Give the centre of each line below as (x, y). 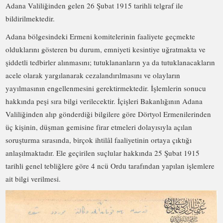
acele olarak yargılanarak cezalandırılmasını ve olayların (93, 75)
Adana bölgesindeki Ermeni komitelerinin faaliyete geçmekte (101, 37)
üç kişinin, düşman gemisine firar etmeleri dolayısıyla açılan (99, 127)
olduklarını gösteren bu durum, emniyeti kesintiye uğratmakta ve (106, 50)
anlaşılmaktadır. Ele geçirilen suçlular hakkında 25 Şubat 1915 (103, 153)
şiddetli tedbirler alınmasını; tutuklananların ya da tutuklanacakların (111, 62)
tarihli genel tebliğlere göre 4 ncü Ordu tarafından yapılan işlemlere (110, 166)
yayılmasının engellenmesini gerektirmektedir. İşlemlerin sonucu (106, 88)
